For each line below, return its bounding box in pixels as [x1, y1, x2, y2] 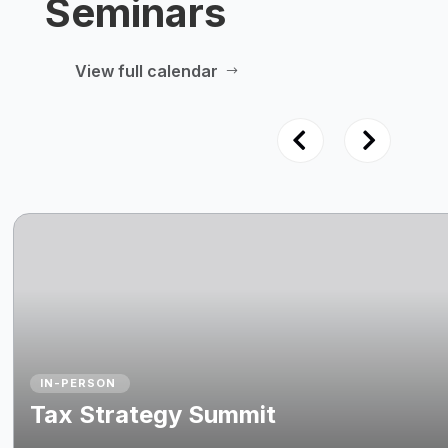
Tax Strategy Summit [30, 400, 277, 429]
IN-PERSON [40, 376, 117, 390]
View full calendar [74, 61, 218, 81]
